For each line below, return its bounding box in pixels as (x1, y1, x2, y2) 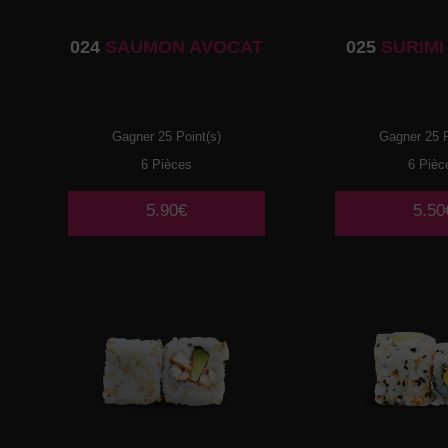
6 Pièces (141, 156, 193, 172)
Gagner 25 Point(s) (112, 128, 222, 144)
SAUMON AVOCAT (100, 36, 264, 57)
